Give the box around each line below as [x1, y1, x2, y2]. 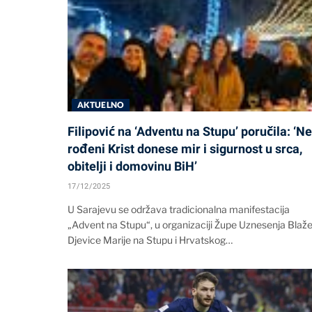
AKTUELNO [77, 99, 124, 110]
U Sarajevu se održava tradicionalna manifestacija [68, 203, 290, 215]
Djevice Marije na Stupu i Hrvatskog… [68, 233, 233, 246]
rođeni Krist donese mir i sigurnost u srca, [68, 141, 302, 156]
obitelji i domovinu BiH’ [68, 158, 197, 173]
